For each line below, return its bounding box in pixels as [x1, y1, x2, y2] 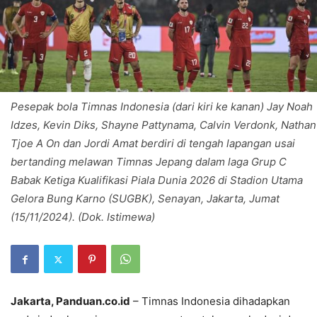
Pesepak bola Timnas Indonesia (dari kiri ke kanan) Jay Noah [11, 100, 313, 114]
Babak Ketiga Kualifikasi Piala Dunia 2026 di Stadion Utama [11, 173, 303, 188]
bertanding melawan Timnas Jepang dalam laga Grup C [11, 155, 287, 169]
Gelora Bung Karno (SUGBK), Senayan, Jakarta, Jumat [11, 192, 279, 206]
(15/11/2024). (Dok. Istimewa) [11, 210, 155, 224]
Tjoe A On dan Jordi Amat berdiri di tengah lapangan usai [11, 137, 295, 151]
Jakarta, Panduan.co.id [11, 294, 130, 309]
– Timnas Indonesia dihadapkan [130, 294, 290, 309]
